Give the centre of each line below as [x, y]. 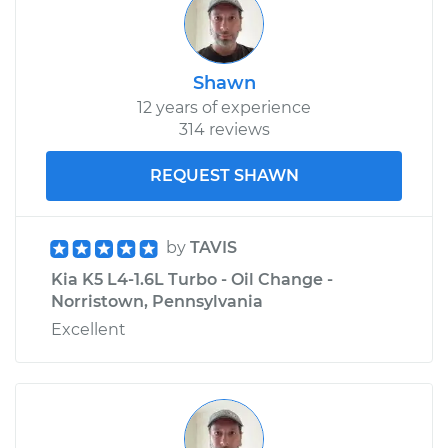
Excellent [88, 329]
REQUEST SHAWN [224, 175]
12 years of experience [224, 107]
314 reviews [224, 129]
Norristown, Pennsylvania [157, 301]
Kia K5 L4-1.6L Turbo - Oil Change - [192, 279]
